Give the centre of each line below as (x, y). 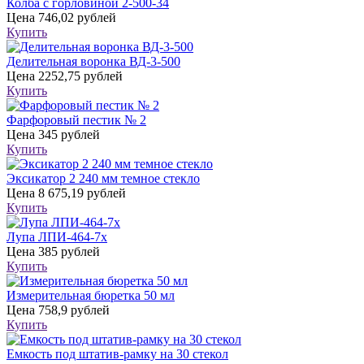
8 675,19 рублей (80, 193)
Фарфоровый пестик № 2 (76, 120)
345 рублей (67, 135)
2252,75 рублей (79, 76)
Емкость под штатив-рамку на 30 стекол (117, 354)
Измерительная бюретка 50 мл (91, 296)
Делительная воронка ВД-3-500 (93, 62)
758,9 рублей (72, 310)
